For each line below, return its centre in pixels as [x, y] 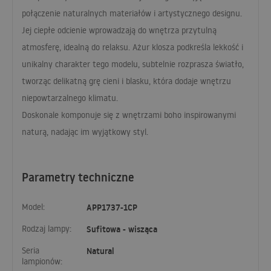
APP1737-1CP [112, 208]
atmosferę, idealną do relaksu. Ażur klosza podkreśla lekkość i [132, 47]
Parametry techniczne [78, 178]
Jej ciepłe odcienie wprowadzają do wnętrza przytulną [119, 30]
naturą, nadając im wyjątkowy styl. [85, 132]
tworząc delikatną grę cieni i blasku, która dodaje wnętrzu [126, 81]
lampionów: [42, 262]
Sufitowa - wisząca [122, 230]
